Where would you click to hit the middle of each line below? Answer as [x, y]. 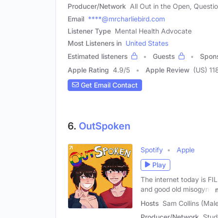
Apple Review [167, 70]
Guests [164, 56]
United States [147, 43]
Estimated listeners [98, 56]
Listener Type [89, 31]
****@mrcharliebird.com [127, 18]
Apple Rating [88, 70]
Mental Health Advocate [153, 31]
